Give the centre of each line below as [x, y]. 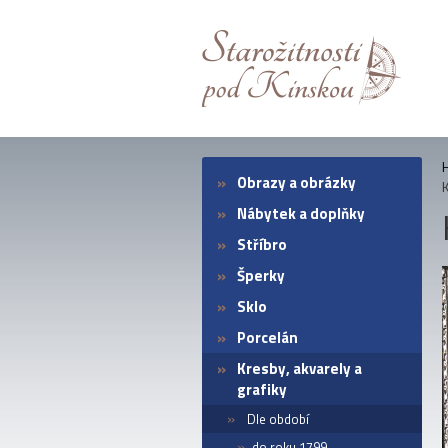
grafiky [262, 389]
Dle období [278, 419]
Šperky [261, 275]
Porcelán [267, 337]
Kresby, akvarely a [299, 368]
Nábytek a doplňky [301, 213]
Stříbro [262, 244]
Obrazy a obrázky [296, 182]
